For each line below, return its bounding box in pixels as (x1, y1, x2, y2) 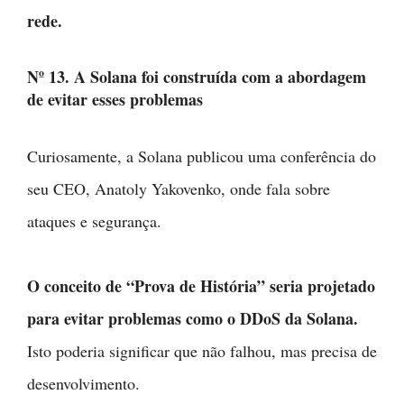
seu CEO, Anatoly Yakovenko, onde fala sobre (27, 178, 330, 199)
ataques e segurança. (27, 210, 161, 232)
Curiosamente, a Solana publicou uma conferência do (27, 145, 376, 167)
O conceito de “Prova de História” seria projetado (27, 274, 375, 298)
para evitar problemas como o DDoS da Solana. (27, 307, 358, 330)
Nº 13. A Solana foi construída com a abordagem (27, 65, 366, 88)
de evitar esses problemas (27, 87, 203, 111)
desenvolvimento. (27, 372, 140, 394)
